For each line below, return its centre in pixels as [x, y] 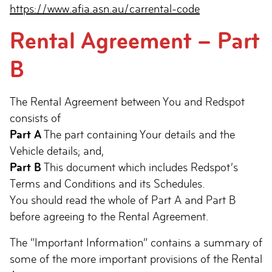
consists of [35, 118]
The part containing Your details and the [138, 134]
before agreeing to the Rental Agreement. [109, 216]
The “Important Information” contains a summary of [136, 243]
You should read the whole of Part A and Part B [123, 200]
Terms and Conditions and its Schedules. [107, 184]
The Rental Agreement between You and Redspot [127, 102]
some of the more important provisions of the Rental [136, 259]
